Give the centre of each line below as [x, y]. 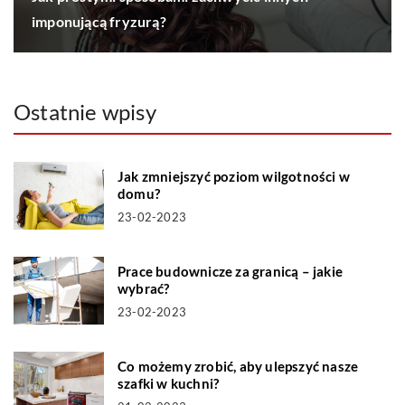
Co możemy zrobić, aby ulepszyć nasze [238, 367]
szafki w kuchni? [169, 384]
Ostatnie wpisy [85, 112]
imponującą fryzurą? [99, 22]
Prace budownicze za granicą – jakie [230, 272]
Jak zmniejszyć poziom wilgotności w [234, 177]
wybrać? [144, 289]
